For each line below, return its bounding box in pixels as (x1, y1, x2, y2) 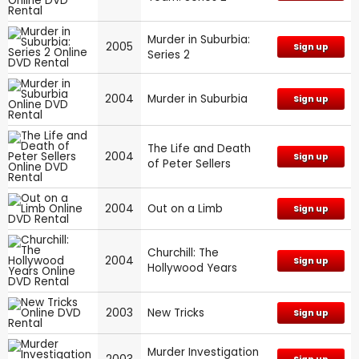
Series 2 (147, 46, 190, 63)
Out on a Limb (147, 200, 223, 216)
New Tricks (147, 305, 204, 321)
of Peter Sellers (147, 155, 231, 171)
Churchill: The (147, 244, 219, 260)
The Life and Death (147, 140, 251, 156)
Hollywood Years (147, 260, 237, 276)
